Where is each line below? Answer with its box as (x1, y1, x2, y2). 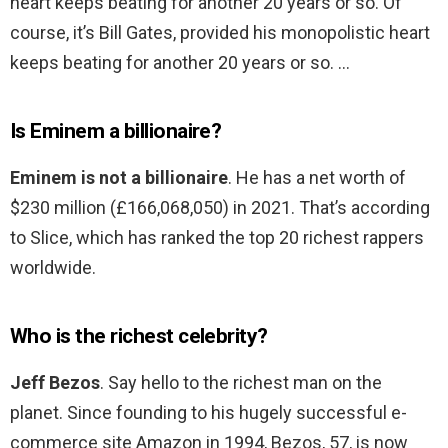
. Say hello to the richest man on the (100, 372, 382, 394)
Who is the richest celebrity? (10, 324, 268, 349)
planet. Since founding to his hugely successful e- (10, 402, 407, 424)
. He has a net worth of (228, 167, 406, 189)
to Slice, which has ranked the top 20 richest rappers (10, 227, 424, 249)
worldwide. (10, 257, 96, 279)
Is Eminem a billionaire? (10, 119, 222, 144)
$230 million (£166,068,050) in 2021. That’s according (10, 197, 430, 219)
